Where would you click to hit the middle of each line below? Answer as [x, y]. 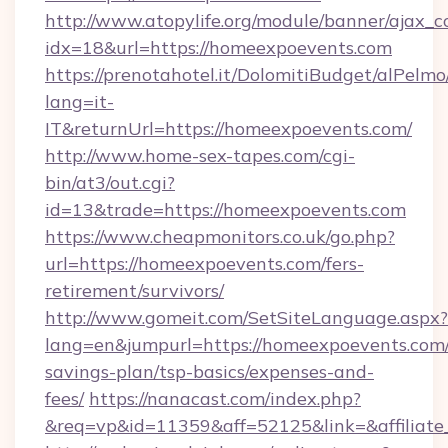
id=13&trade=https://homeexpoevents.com [225, 209]
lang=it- [79, 101]
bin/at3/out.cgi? [110, 182]
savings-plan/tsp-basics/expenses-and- [209, 371]
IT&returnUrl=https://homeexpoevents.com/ [228, 128]
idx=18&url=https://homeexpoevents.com [218, 47]
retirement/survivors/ [134, 290]
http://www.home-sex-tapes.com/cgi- [200, 155]
